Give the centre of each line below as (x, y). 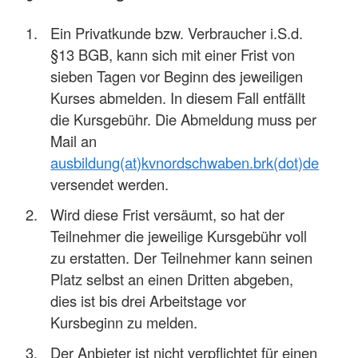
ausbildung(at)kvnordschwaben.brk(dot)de (185, 163)
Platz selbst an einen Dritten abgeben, (172, 279)
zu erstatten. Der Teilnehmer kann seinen (182, 258)
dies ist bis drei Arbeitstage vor (149, 301)
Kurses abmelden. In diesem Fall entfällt (178, 98)
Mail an (74, 141)
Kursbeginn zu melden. (124, 322)
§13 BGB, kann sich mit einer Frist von (173, 55)
